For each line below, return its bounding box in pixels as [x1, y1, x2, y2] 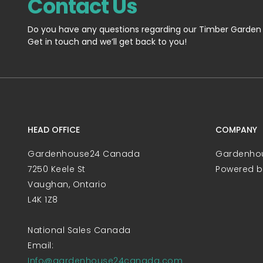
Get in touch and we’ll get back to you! [28, 36, 187, 48]
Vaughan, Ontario [28, 178, 106, 191]
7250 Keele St [28, 163, 86, 176]
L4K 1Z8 [28, 194, 58, 206]
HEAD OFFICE [28, 124, 80, 136]
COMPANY [215, 124, 257, 136]
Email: [28, 240, 53, 252]
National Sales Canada [28, 224, 131, 237]
